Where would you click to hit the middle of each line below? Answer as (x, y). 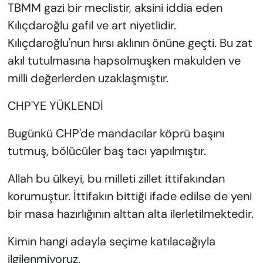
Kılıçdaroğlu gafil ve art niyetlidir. (92, 26)
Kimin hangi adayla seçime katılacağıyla (111, 242)
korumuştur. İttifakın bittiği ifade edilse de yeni (129, 196)
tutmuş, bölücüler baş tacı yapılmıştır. (107, 151)
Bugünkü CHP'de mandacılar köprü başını (116, 134)
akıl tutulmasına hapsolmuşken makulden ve (124, 61)
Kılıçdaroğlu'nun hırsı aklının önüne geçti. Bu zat (130, 43)
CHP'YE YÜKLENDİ (55, 106)
